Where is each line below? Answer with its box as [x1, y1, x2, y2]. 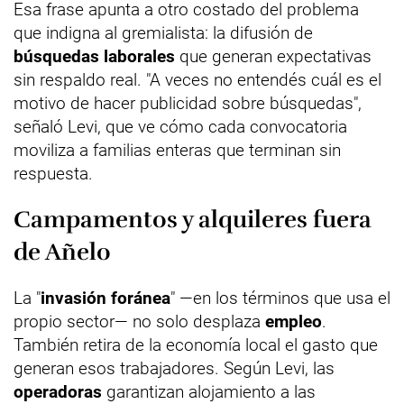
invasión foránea [41, 288, 170, 308]
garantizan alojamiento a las [102, 381, 316, 402]
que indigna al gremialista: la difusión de [14, 23, 313, 43]
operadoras [14, 381, 102, 402]
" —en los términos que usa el [170, 288, 390, 308]
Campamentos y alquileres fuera [14, 205, 372, 234]
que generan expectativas [175, 46, 372, 67]
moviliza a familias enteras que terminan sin [14, 140, 341, 161]
